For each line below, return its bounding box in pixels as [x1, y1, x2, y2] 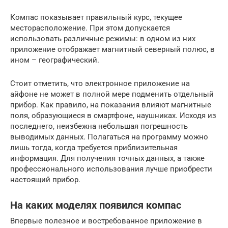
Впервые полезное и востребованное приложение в [10, 216, 202, 225]
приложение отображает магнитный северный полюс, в [10, 44, 215, 54]
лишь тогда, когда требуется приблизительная [10, 142, 178, 152]
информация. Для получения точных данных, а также [10, 153, 205, 163]
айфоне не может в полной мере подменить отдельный [10, 89, 214, 99]
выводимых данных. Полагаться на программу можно [10, 132, 208, 141]
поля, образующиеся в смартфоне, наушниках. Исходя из [10, 110, 216, 120]
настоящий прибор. [10, 175, 80, 184]
